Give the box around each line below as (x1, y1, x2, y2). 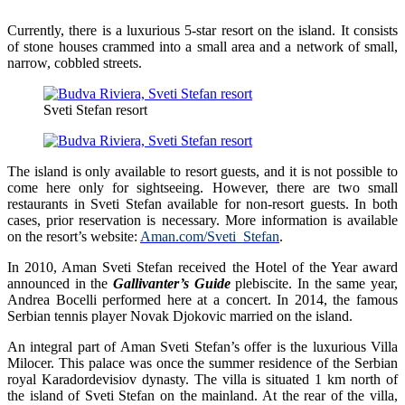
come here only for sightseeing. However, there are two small (7, 179, 398, 195)
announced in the (7, 275, 113, 291)
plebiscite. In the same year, (230, 275, 399, 291)
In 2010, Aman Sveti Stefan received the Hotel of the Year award (7, 259, 398, 275)
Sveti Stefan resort (43, 101, 147, 118)
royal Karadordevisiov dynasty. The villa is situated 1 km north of (7, 371, 398, 387)
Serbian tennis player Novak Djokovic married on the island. (7, 307, 353, 324)
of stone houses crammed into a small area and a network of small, (7, 38, 398, 54)
